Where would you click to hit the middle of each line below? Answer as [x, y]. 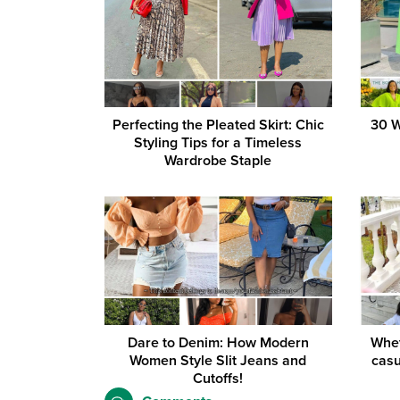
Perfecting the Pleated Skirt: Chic [218, 125]
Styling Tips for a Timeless [218, 143]
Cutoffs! [218, 378]
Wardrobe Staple [218, 161]
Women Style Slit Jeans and [218, 360]
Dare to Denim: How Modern [218, 342]
